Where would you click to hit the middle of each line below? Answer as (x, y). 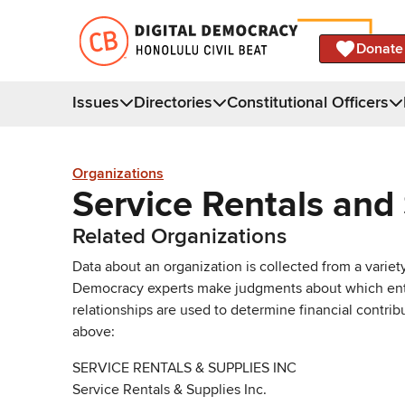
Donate (380, 48)
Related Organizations (179, 236)
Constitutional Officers (308, 102)
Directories (173, 102)
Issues (96, 102)
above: (94, 331)
